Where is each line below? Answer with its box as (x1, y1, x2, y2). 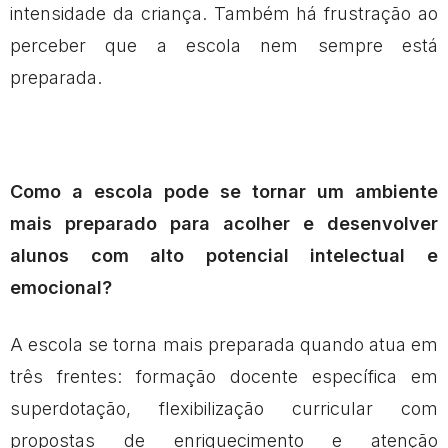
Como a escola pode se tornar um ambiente (10, 180, 438, 202)
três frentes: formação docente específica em (10, 365, 438, 387)
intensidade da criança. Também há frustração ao (10, 2, 438, 24)
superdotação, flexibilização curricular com (10, 397, 438, 419)
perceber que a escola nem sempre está (10, 34, 438, 56)
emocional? (10, 276, 112, 298)
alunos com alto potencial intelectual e (10, 244, 438, 266)
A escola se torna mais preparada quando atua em (10, 333, 438, 355)
